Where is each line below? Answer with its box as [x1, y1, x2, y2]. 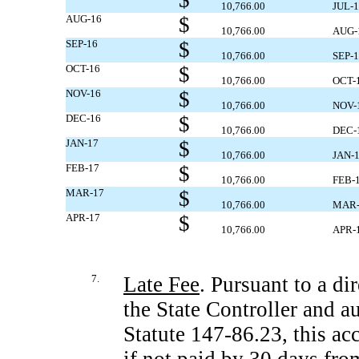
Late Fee [123, 272, 200, 296]
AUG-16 [66, 13, 102, 25]
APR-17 [66, 212, 100, 224]
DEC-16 [66, 112, 101, 124]
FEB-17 [66, 162, 99, 174]
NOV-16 [66, 87, 101, 99]
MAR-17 [66, 187, 104, 199]
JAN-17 [66, 137, 99, 149]
